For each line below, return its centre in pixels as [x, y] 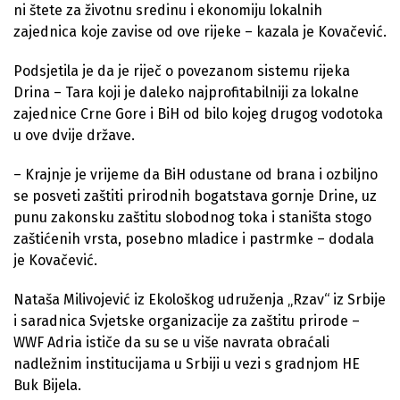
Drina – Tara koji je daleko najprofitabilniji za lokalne [186, 92]
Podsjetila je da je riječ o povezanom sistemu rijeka [182, 71]
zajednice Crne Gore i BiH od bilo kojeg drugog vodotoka [198, 113]
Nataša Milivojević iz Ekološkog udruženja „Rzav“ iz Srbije [200, 299]
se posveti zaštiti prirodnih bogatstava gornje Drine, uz [195, 196]
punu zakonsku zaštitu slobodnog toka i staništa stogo [192, 217]
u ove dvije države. [74, 135]
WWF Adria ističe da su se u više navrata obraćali [171, 342]
